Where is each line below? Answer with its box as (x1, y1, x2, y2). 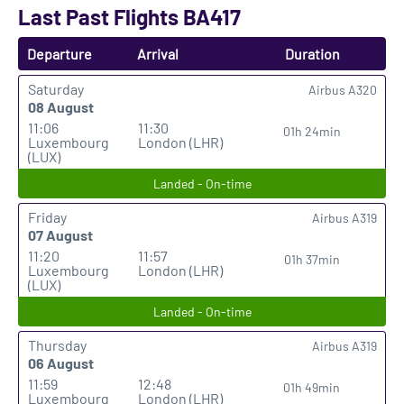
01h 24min (282, 124, 341, 139)
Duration (284, 45, 340, 62)
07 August (28, 226, 93, 243)
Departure (27, 45, 92, 62)
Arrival (137, 45, 179, 62)
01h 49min (283, 380, 341, 395)
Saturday (28, 80, 84, 97)
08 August (28, 98, 94, 115)
